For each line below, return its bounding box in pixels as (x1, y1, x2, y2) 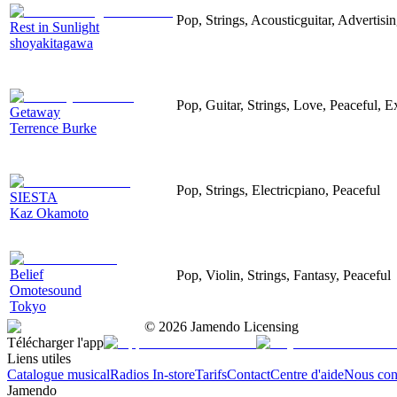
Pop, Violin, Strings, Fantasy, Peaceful (176, 267, 391, 283)
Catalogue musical (7, 366, 110, 382)
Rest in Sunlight (10, 19, 99, 35)
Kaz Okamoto (10, 205, 89, 221)
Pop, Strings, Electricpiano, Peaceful (176, 182, 380, 198)
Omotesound (10, 282, 82, 298)
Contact (227, 366, 270, 382)
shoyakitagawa (10, 35, 93, 51)
